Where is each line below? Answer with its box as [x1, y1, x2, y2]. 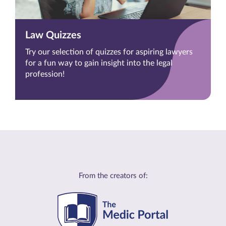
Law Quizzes [25, 30, 81, 41]
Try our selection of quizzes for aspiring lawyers [25, 48, 193, 56]
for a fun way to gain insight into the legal [25, 59, 173, 68]
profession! [25, 70, 65, 79]
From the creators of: [78, 172, 148, 180]
